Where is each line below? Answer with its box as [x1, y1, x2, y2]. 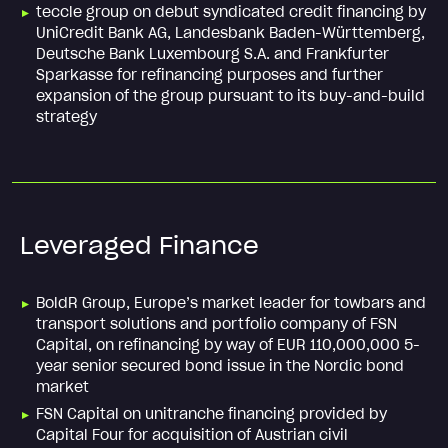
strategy [36, 107, 97, 126]
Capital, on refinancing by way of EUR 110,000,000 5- [36, 335, 420, 354]
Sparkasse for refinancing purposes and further [36, 65, 383, 84]
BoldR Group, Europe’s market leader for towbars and [36, 293, 426, 312]
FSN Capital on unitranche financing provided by [36, 404, 387, 423]
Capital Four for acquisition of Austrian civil [36, 425, 348, 444]
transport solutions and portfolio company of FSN [36, 314, 397, 333]
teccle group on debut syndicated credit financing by [36, 2, 426, 21]
